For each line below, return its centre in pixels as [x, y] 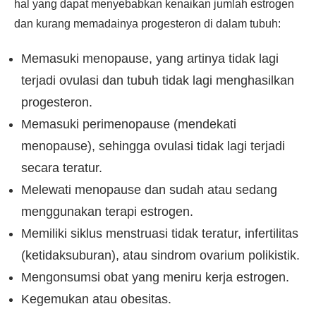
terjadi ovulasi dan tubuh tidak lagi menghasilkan [158, 80]
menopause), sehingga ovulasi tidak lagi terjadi [153, 146]
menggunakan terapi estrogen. [107, 212]
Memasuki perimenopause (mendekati [129, 124]
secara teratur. [62, 168]
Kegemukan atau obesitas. [96, 299]
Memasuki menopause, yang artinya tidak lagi [150, 59]
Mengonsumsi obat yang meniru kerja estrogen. [155, 277]
